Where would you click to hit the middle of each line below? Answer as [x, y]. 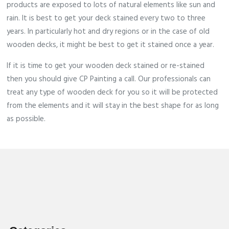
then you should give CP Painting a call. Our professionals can [109, 79]
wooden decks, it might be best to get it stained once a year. [112, 45]
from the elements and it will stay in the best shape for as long [113, 106]
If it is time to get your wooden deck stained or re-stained [106, 66]
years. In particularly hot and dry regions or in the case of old [108, 32]
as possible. [27, 119]
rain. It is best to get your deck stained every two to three [106, 19]
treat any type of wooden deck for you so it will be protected [112, 93]
